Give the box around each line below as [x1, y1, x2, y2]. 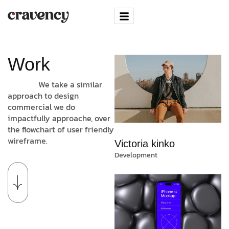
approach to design [8, 89, 79, 102]
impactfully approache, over [8, 111, 110, 124]
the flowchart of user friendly [8, 123, 114, 135]
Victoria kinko [114, 138, 175, 150]
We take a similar [38, 78, 102, 90]
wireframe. [8, 134, 48, 147]
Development [114, 150, 157, 161]
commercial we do [8, 100, 75, 113]
